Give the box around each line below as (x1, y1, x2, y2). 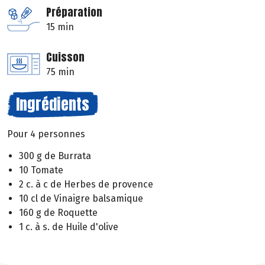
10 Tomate (19, 164, 63, 176)
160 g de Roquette (19, 206, 98, 218)
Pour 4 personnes (7, 128, 85, 140)
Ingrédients (16, 92, 89, 117)
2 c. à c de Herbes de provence (19, 178, 153, 190)
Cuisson (46, 49, 85, 66)
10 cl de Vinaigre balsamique (19, 192, 143, 204)
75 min (46, 66, 75, 78)
